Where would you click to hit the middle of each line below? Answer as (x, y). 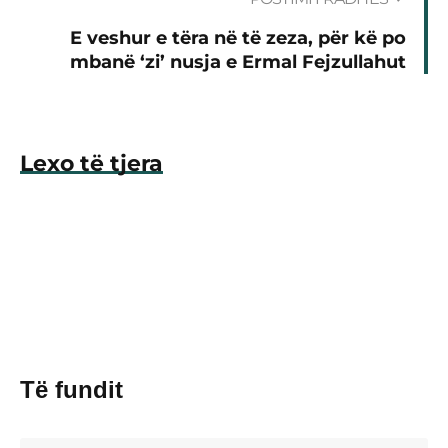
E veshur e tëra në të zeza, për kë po (238, 37)
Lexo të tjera (91, 163)
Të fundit (71, 389)
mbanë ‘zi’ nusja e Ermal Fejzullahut (238, 61)
